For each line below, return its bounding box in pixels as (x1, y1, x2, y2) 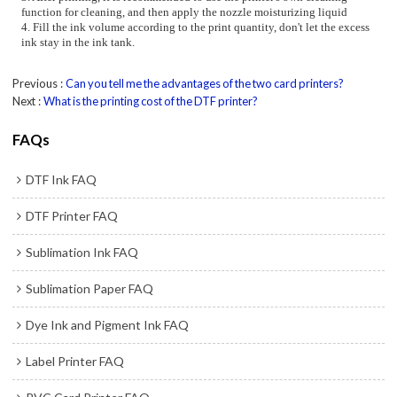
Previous (12, 75, 58, 90)
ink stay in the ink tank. (21, 36, 136, 50)
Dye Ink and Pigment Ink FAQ (26, 316, 190, 332)
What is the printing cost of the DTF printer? (43, 93, 259, 108)
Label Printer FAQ (26, 353, 125, 369)
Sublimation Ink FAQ (26, 244, 139, 260)
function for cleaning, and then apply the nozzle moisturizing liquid (21, 6, 348, 19)
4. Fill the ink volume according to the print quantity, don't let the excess (21, 21, 370, 35)
